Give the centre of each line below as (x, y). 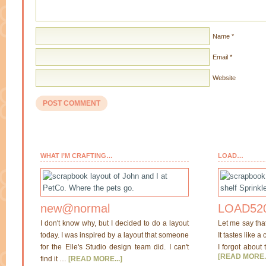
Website (224, 78)
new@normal (75, 208)
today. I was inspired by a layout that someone (115, 235)
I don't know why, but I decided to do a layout (115, 223)
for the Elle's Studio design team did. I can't (115, 247)
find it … (54, 259)
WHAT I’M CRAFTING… (77, 156)
